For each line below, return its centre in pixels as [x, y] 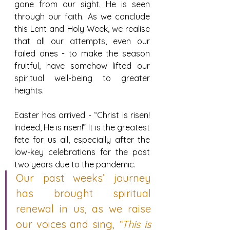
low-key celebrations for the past [82, 152]
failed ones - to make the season [82, 53]
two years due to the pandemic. [75, 164]
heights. [29, 90]
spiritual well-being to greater [82, 78]
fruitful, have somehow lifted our [82, 65]
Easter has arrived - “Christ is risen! [82, 115]
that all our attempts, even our [82, 41]
